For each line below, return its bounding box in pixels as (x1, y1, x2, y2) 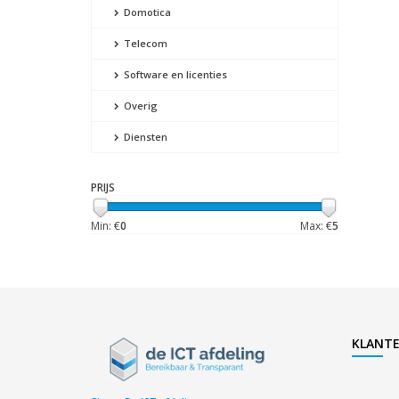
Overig (121, 99, 158, 112)
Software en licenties (121, 68, 227, 81)
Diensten (121, 130, 167, 143)
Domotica (121, 5, 171, 19)
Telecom (121, 37, 167, 50)
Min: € (91, 218, 120, 233)
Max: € (299, 218, 332, 233)
